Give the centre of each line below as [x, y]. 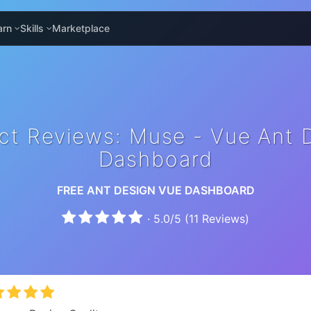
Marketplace [81, 28]
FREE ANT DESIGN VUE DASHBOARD [155, 190]
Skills [32, 28]
